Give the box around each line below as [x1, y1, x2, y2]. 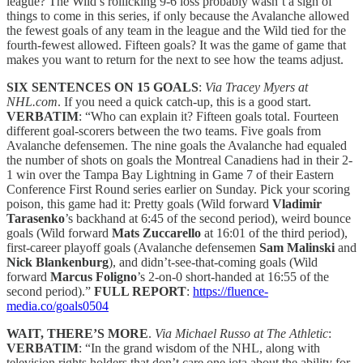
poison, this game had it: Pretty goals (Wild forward [6, 196, 272, 211]
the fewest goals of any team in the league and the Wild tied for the [6, 23, 346, 37]
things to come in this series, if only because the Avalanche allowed [6, 8, 349, 23]
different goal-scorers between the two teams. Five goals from [6, 123, 321, 138]
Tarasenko [6, 211, 65, 225]
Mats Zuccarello [112, 225, 201, 240]
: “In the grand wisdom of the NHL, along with [79, 340, 320, 355]
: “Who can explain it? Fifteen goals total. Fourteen [79, 109, 339, 123]
